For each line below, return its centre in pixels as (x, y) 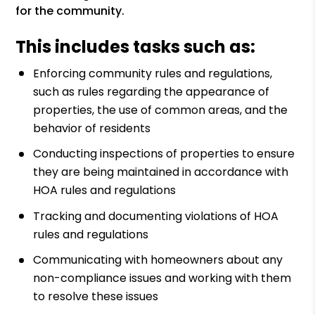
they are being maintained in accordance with (161, 172)
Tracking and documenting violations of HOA (156, 216)
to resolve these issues (96, 297)
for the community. (70, 11)
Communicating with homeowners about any (158, 260)
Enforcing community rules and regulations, (153, 73)
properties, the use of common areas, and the (161, 110)
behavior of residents (92, 128)
